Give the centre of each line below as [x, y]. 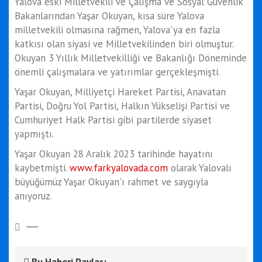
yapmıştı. [35, 134]
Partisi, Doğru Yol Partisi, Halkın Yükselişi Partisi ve [122, 106]
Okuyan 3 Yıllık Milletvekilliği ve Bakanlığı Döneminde [131, 58]
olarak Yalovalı [200, 168]
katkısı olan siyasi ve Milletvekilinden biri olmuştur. [124, 44]
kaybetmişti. [42, 168]
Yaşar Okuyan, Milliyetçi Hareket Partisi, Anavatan [120, 92]
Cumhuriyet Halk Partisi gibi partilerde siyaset [113, 120]
